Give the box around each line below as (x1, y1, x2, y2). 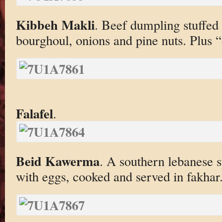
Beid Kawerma (15, 151, 100, 170)
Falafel (15, 103, 53, 123)
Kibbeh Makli (15, 14, 95, 34)
